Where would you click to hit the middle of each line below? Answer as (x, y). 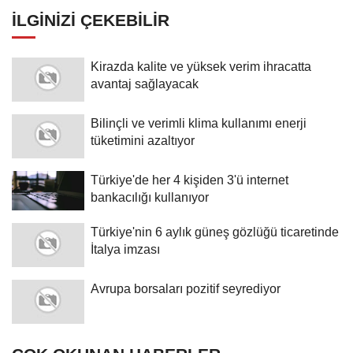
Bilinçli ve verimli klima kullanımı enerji (199, 123)
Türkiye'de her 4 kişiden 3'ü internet (190, 179)
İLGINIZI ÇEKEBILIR (91, 20)
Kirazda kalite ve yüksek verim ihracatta (201, 66)
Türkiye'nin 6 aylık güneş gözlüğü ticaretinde (215, 231)
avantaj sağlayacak (145, 83)
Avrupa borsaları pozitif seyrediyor (186, 288)
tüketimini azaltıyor (143, 140)
